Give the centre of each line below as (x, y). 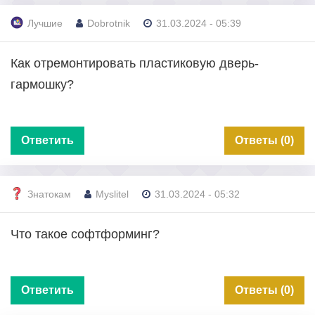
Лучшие (45, 24)
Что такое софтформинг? (85, 234)
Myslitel (112, 194)
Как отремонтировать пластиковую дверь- (135, 63)
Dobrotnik (109, 24)
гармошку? (42, 84)
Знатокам (49, 194)
